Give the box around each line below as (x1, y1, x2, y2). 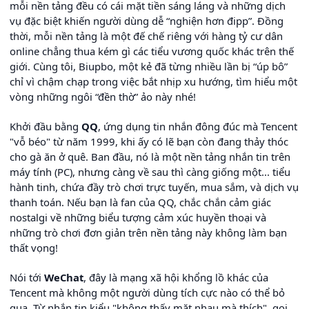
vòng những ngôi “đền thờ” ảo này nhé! (10, 90, 196, 104)
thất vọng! (10, 241, 58, 255)
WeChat (44, 270, 83, 285)
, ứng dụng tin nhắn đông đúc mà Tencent (98, 119, 297, 134)
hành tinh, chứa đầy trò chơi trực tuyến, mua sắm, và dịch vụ (10, 180, 299, 195)
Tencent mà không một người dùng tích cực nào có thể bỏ (10, 286, 285, 300)
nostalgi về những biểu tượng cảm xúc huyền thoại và (10, 210, 266, 225)
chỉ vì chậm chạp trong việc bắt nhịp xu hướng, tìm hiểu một (10, 74, 297, 89)
